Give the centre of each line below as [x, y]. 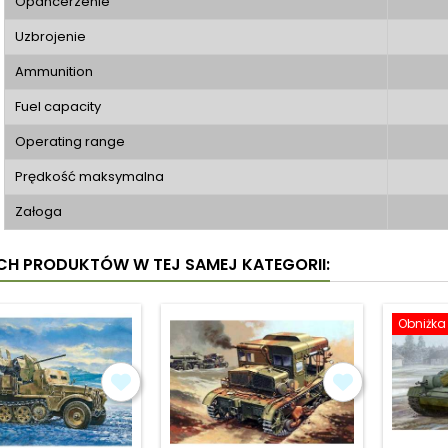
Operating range [70, 141]
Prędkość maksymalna [89, 176]
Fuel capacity [58, 106]
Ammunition [54, 71]
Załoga [38, 211]
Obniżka [422, 323]
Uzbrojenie [50, 36]
